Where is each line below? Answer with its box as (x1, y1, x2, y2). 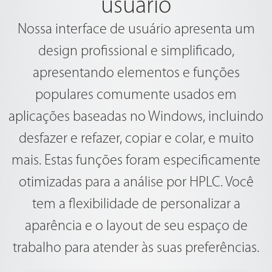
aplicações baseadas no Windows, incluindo (8, 110, 263, 124)
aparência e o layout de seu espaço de (24, 219, 248, 234)
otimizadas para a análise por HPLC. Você (18, 175, 254, 190)
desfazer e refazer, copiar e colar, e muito (18, 132, 254, 146)
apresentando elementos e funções (32, 66, 240, 81)
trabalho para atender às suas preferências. (13, 241, 259, 256)
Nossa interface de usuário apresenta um (17, 22, 255, 37)
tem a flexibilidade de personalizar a (32, 197, 240, 212)
